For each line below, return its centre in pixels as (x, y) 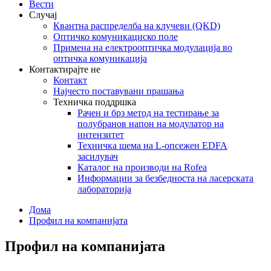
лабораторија (104, 189)
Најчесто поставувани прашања (119, 91)
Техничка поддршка (95, 102)
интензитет (101, 135)
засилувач (98, 156)
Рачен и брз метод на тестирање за (148, 113)
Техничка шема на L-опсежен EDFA (152, 145)
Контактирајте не (65, 69)
